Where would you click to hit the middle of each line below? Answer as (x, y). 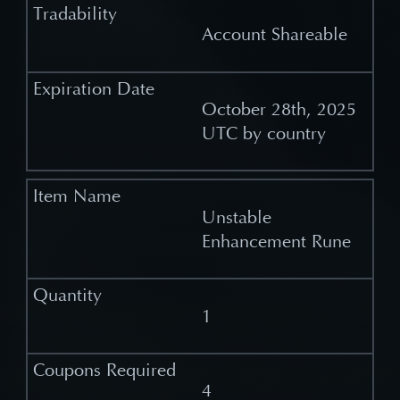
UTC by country (263, 133)
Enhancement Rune (276, 241)
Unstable (236, 217)
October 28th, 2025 (279, 109)
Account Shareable (274, 35)
